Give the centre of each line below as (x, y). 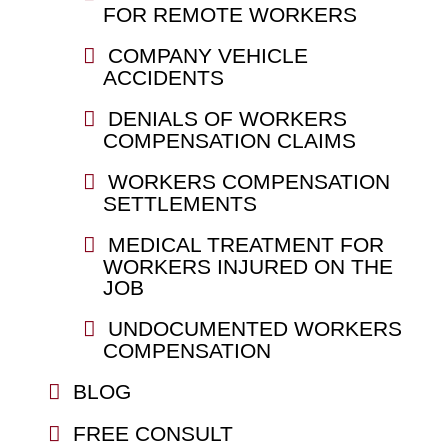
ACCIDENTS (163, 77)
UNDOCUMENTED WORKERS (254, 328)
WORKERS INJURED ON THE (247, 266)
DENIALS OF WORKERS (227, 118)
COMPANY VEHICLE (207, 55)
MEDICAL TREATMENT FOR (245, 244)
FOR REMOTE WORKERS (229, 14)
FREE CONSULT (152, 433)
